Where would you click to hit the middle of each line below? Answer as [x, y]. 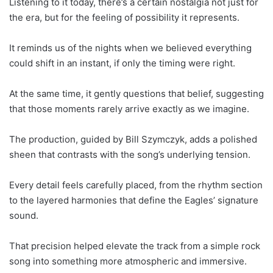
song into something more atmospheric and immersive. [128, 261]
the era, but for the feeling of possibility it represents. [124, 18]
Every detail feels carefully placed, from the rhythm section [136, 185]
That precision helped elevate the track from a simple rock [135, 246]
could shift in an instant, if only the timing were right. [122, 63]
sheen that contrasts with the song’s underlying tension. [130, 155]
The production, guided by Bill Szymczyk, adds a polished [133, 140]
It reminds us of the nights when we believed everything [130, 48]
